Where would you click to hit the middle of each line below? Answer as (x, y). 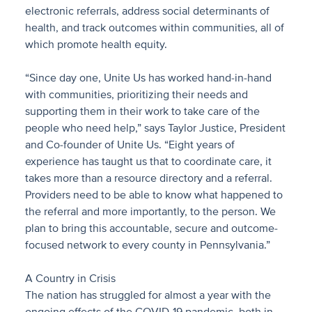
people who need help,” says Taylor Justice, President (155, 128)
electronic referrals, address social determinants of (147, 11)
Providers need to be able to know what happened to (154, 195)
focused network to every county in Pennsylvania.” (148, 245)
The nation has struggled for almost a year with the (148, 295)
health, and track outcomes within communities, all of (155, 28)
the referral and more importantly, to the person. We (150, 212)
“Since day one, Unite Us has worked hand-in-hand (148, 78)
